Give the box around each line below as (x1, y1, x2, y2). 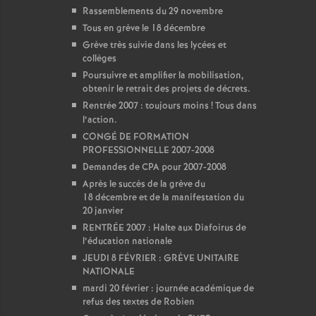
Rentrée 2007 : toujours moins (83, 99, 209, 113)
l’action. (83, 114, 117, 127)
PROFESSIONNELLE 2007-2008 (83, 144, 214, 157)
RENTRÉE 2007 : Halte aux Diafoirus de (83, 221, 246, 235)
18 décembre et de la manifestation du (83, 191, 244, 205)
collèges (83, 52, 116, 66)
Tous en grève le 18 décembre (83, 22, 205, 35)
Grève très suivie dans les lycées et (83, 39, 226, 52)
